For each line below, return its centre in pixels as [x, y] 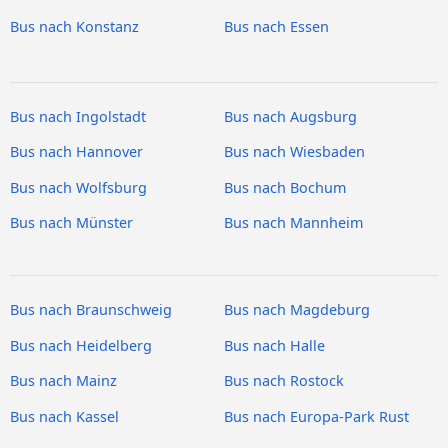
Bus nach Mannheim [293, 223]
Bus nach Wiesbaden [294, 152]
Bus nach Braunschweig [91, 310]
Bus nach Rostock [284, 381]
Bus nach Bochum [285, 187]
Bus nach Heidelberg [81, 345]
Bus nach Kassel [64, 416]
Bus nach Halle [274, 345]
